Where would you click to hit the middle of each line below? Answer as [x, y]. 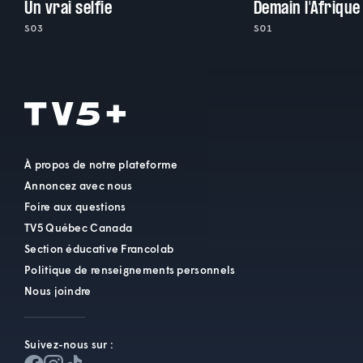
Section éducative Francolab [99, 249]
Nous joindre [58, 291]
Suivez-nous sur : [69, 344]
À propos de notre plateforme [101, 164]
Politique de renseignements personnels [130, 270]
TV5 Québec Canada [79, 228]
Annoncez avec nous [79, 186]
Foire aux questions [75, 207]
